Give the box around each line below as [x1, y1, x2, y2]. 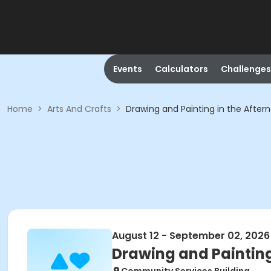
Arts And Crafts [47, 103, 111, 115]
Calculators [154, 63, 208, 75]
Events [113, 63, 142, 75]
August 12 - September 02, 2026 [112, 229, 270, 243]
